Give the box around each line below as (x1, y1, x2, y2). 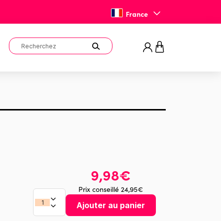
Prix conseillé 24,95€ (78, 184, 143, 194)
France (126, 9, 148, 19)
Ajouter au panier (76, 200, 145, 210)
